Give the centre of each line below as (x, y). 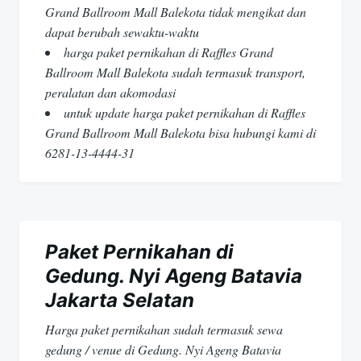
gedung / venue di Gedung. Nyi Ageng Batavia (163, 350)
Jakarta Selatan (120, 301)
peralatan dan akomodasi (110, 93)
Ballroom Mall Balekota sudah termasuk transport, (175, 73)
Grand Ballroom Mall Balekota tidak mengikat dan (176, 12)
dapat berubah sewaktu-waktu (122, 32)
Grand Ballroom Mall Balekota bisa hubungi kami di (180, 133)
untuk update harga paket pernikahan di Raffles (185, 113)
